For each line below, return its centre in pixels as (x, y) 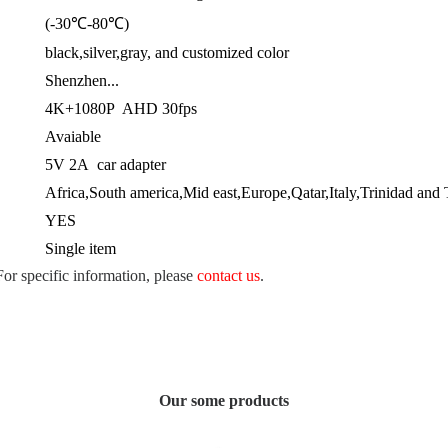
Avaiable (73, 137)
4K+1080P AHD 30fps (121, 109)
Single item (80, 249)
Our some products (224, 401)
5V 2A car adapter (105, 165)
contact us (228, 276)
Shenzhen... (82, 81)
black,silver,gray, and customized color (167, 53)
